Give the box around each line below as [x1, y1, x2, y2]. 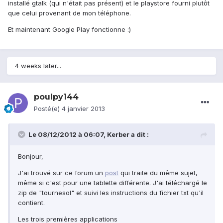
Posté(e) [34, 105, 62, 113]
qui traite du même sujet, [118, 169, 198, 177]
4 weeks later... [15, 62, 61, 70]
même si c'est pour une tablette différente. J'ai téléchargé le [18, 179, 207, 187]
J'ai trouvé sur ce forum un [18, 169, 105, 177]
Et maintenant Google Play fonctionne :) [8, 25, 131, 34]
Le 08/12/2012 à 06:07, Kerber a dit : [28, 130, 149, 139]
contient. [18, 199, 45, 207]
